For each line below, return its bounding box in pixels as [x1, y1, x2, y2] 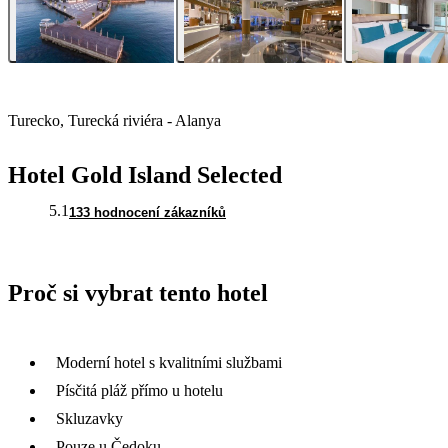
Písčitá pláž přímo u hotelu [56, 381, 223, 399]
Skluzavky [56, 409, 123, 427]
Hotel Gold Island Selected [8, 162, 282, 189]
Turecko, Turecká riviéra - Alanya [8, 112, 221, 130]
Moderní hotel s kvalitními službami [56, 353, 282, 371]
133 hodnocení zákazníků [69, 205, 226, 221]
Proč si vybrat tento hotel [8, 280, 268, 307]
